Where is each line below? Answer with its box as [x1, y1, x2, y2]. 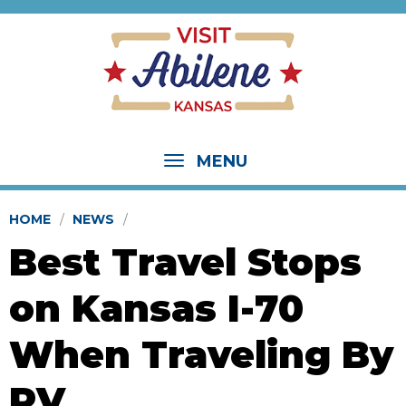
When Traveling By [9, 331, 393, 377]
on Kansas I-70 [9, 285, 304, 331]
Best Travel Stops [9, 238, 362, 285]
